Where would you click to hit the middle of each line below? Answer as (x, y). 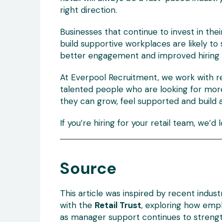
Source (88, 168)
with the (77, 205)
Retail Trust (118, 205)
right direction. (88, 10)
